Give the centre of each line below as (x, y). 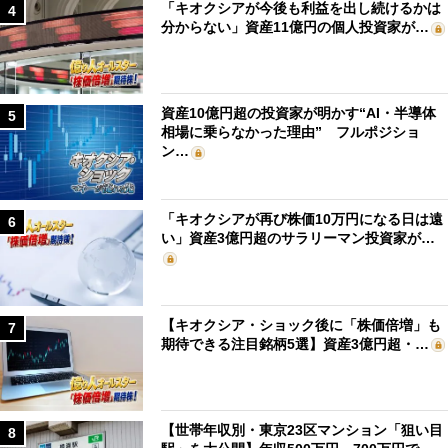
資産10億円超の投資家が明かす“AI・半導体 (299, 113)
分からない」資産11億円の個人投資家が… (295, 26)
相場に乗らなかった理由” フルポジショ (291, 132)
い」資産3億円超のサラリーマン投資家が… (298, 238)
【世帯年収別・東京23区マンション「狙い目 (302, 430)
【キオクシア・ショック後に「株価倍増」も (301, 324)
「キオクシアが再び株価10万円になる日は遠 (302, 219)
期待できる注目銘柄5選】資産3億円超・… (295, 343)
